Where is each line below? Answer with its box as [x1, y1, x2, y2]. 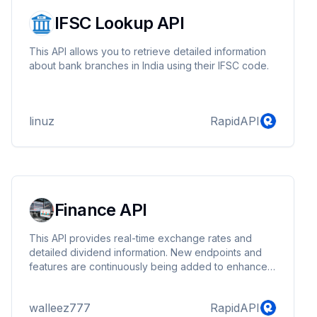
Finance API [54, 200, 147, 220]
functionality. [29, 275, 86, 287]
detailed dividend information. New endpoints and [29, 246, 262, 258]
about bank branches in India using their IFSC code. [29, 59, 269, 71]
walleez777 [29, 301, 91, 315]
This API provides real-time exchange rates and [29, 232, 252, 244]
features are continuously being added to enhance [29, 260, 267, 272]
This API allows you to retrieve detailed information [29, 45, 266, 57]
